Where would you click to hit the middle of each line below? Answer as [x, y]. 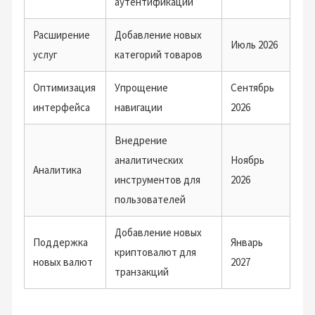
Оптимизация [65, 88]
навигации [139, 107]
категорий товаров [159, 54]
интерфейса [62, 107]
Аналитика [58, 170]
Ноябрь [248, 160]
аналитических [149, 160]
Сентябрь [253, 88]
